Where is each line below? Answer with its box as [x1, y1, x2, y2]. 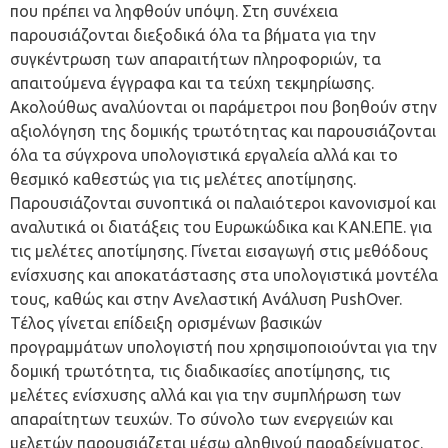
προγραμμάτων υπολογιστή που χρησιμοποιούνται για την [10, 338, 437, 357]
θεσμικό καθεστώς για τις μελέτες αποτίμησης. [10, 170, 356, 189]
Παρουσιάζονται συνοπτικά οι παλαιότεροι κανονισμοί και [10, 194, 436, 213]
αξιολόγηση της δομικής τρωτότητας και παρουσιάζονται [10, 122, 436, 141]
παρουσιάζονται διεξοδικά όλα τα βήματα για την [10, 26, 376, 45]
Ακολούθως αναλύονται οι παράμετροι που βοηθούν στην [10, 98, 437, 117]
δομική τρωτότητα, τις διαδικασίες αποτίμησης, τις [10, 362, 390, 381]
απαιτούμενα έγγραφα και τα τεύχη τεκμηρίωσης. [10, 74, 374, 93]
